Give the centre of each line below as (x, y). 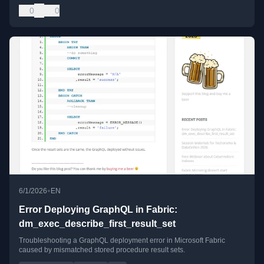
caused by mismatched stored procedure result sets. (102, 250)
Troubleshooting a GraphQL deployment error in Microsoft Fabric (122, 240)
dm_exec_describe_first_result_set (97, 223)
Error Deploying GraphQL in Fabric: (98, 209)
